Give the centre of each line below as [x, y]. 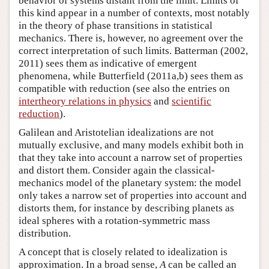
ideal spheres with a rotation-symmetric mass [114, 221]
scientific [192, 101]
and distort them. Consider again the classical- [117, 171]
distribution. [45, 234]
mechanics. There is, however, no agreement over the [131, 38]
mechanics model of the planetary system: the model [130, 183]
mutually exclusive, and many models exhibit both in [131, 145]
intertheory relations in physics [85, 101]
